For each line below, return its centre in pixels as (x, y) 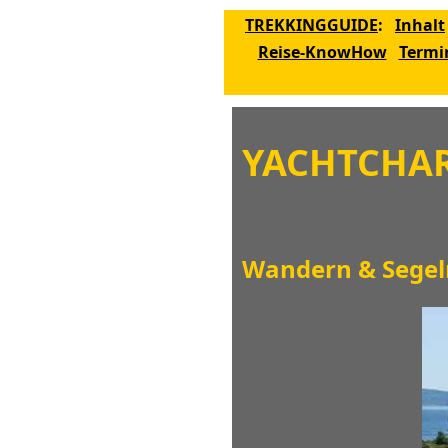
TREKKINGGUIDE (311, 25)
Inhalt (420, 25)
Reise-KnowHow (322, 52)
